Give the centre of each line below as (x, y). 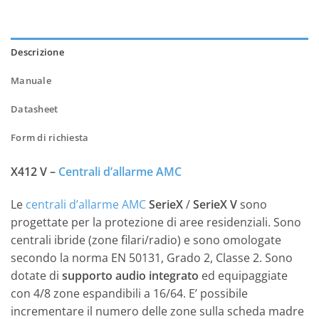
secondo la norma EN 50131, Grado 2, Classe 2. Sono (152, 258)
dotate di (36, 276)
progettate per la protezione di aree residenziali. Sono (156, 223)
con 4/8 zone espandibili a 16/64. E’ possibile (129, 294)
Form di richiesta (50, 138)
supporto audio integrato (130, 276)
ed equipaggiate (243, 276)
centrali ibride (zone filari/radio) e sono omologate (146, 240)
